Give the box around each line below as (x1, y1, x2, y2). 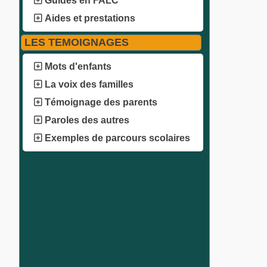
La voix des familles (45, 79, 133, 90)
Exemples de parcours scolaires (42, 133, 190, 144)
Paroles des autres (45, 115, 129, 126)
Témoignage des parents (45, 97, 157, 108)
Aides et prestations (45, 13, 135, 24)
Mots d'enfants (45, 61, 111, 72)
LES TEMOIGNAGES (24, 36, 129, 49)
